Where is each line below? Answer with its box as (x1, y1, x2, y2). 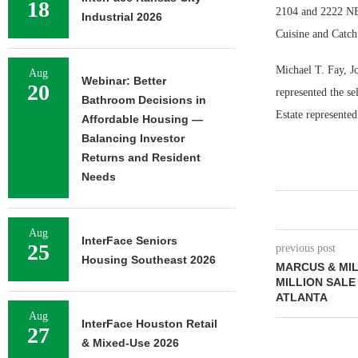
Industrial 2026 (82, 10, 162, 23)
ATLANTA (275, 290, 328, 304)
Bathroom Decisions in (82, 93, 206, 106)
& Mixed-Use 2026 (82, 336, 179, 349)
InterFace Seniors (82, 234, 177, 247)
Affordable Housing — (82, 113, 203, 125)
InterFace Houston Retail (82, 317, 217, 330)
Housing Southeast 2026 (82, 253, 216, 266)
